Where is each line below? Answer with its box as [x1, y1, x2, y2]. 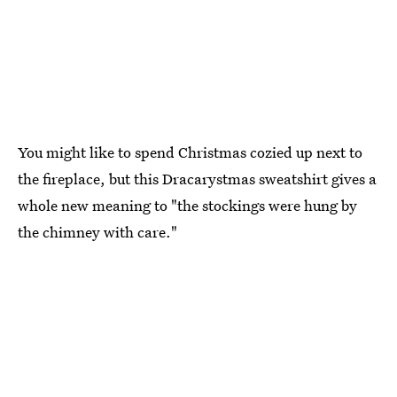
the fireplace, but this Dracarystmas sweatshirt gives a [18, 168, 377, 189]
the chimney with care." [18, 222, 177, 242]
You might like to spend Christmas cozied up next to [18, 142, 362, 162]
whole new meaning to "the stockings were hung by [18, 195, 357, 215]
